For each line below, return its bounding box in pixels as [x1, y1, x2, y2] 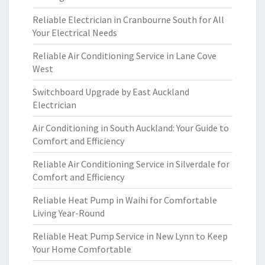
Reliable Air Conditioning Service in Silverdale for [33, 158, 230, 170]
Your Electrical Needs [33, 27, 117, 38]
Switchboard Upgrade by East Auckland [33, 86, 189, 98]
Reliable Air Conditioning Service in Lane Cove [33, 50, 216, 62]
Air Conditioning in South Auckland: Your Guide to [33, 122, 229, 134]
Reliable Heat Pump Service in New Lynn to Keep [33, 230, 228, 242]
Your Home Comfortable [33, 243, 131, 255]
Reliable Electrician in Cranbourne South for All [33, 14, 224, 25]
